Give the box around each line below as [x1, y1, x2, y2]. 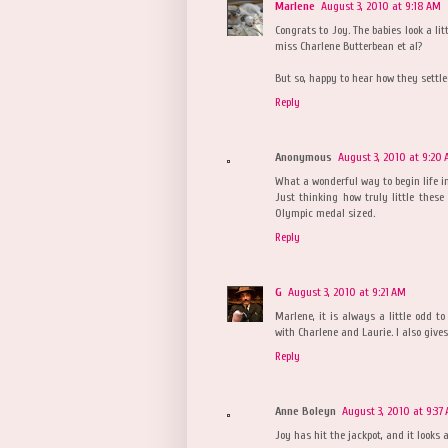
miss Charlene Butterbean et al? [275, 38, 422, 53]
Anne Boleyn [275, 403, 336, 418]
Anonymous [275, 149, 332, 164]
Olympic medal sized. [275, 205, 375, 220]
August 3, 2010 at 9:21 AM [288, 284, 406, 299]
